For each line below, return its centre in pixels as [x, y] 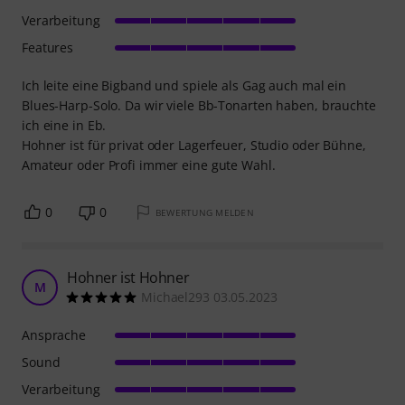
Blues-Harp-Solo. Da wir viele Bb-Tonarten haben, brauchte [199, 106]
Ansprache [54, 335]
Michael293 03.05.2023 [209, 297]
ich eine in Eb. [64, 126]
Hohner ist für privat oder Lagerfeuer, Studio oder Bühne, [194, 146]
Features [48, 48]
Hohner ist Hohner [128, 278]
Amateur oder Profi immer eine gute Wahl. [149, 165]
